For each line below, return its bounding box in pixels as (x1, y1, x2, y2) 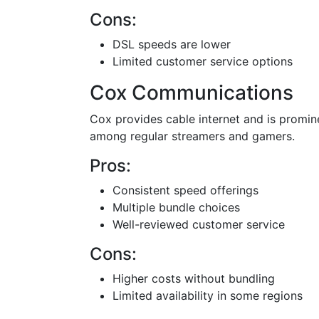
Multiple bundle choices (113, 200, 240, 214)
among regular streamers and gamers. (90, 129, 295, 143)
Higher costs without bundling (113, 271, 275, 286)
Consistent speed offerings (113, 183, 258, 197)
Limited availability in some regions (113, 288, 303, 303)
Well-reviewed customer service (113, 217, 285, 231)
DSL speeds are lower (113, 37, 231, 51)
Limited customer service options (113, 54, 293, 68)
